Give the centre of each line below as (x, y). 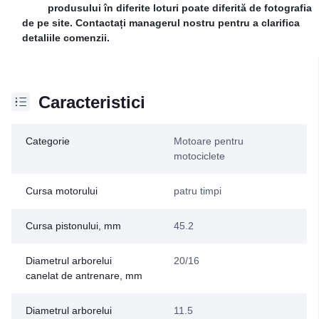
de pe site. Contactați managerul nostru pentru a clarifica (161, 22)
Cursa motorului (62, 190)
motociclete (199, 156)
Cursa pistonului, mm (73, 225)
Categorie (48, 141)
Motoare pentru (208, 141)
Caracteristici (92, 102)
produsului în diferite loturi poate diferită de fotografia (180, 7)
